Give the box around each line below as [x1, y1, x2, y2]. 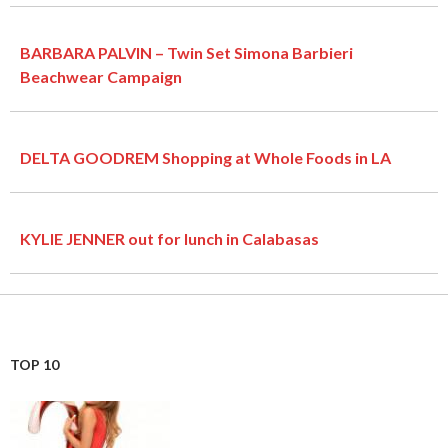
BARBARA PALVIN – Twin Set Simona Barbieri [20, 42, 353, 62]
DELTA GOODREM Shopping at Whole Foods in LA [20, 147, 391, 167]
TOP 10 [10, 355, 59, 373]
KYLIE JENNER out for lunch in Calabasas [20, 228, 319, 248]
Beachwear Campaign [20, 66, 182, 86]
